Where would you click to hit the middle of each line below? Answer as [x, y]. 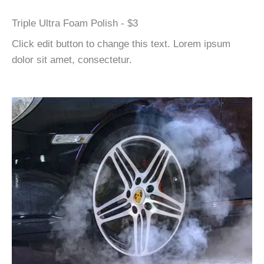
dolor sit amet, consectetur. [72, 60]
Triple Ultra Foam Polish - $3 [75, 23]
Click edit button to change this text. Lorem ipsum [121, 44]
